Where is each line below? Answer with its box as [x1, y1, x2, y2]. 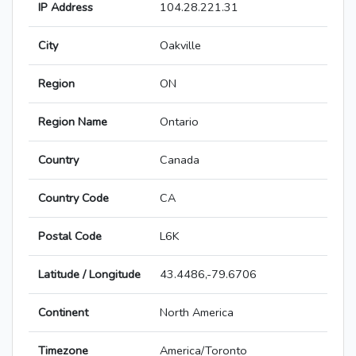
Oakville [160, 37, 201, 54]
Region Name [38, 114, 107, 130]
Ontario [160, 114, 199, 130]
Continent [38, 304, 88, 321]
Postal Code [38, 228, 102, 245]
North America [160, 304, 234, 321]
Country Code [38, 190, 109, 207]
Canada [160, 152, 199, 168]
